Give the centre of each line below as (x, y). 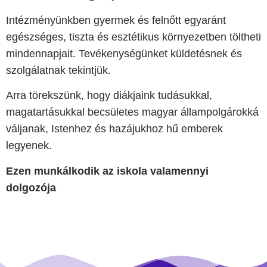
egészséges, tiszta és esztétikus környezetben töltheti (133, 37)
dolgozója (31, 187)
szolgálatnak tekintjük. (58, 71)
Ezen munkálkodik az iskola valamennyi (107, 171)
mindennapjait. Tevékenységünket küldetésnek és (124, 54)
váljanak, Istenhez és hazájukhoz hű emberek (114, 129)
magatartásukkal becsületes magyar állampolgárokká (132, 112)
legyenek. (29, 146)
